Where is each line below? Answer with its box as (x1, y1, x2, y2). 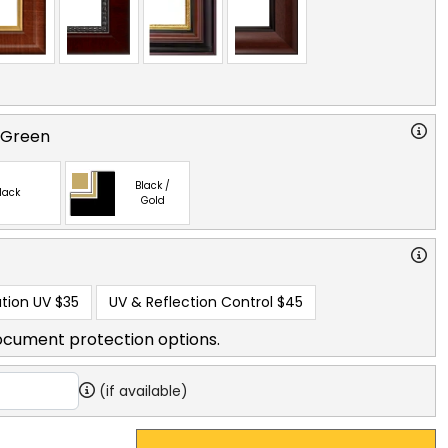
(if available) (99, 380, 188, 401)
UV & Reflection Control (109, 291, 273, 312)
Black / (135, 177, 170, 193)
